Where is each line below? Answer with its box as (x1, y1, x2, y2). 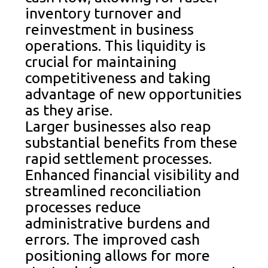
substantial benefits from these (25, 133, 238, 151)
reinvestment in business (25, 20, 194, 38)
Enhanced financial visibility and (25, 166, 240, 183)
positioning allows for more (25, 246, 211, 264)
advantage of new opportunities (25, 85, 242, 102)
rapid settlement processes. (25, 150, 212, 167)
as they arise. (25, 101, 113, 118)
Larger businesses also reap (25, 117, 212, 135)
